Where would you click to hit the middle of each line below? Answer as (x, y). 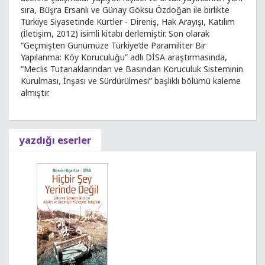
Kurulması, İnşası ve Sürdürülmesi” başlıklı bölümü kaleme (131, 81)
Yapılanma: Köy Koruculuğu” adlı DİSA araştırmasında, (124, 57)
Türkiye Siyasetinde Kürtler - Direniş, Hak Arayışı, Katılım (128, 22)
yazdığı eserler (55, 140)
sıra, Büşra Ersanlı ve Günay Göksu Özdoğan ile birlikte (125, 10)
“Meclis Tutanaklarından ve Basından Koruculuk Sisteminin (132, 69)
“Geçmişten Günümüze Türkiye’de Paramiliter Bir (113, 45)
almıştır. (35, 93)
